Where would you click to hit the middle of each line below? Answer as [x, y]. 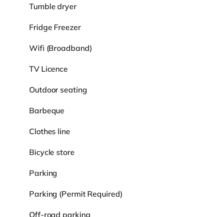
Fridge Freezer [55, 27]
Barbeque [47, 110]
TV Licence [48, 69]
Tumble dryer [53, 6]
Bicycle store [52, 152]
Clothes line [50, 131]
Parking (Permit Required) [76, 194]
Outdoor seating [58, 89]
